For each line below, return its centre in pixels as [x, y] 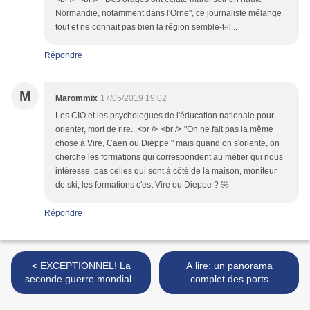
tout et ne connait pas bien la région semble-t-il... [146, 27]
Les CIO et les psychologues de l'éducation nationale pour [165, 115]
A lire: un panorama [229, 265]
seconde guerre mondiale [81, 279]
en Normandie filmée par [81, 292]
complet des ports [229, 279]
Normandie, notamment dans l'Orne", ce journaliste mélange [168, 13]
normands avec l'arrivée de [229, 292]
